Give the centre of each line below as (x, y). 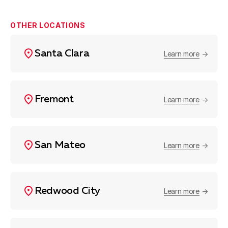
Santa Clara (62, 54)
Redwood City (68, 191)
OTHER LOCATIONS (48, 25)
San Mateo (60, 145)
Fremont (54, 99)
